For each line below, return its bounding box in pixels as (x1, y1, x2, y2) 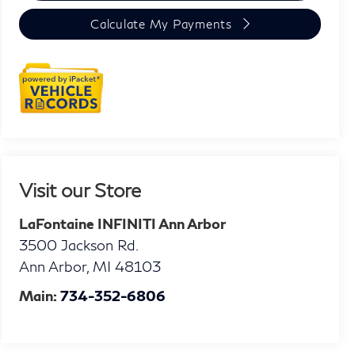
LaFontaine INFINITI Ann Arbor (19, 214, 227, 232)
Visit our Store (19, 177, 142, 201)
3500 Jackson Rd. (19, 235, 139, 254)
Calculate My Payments (90, 17, 232, 32)
